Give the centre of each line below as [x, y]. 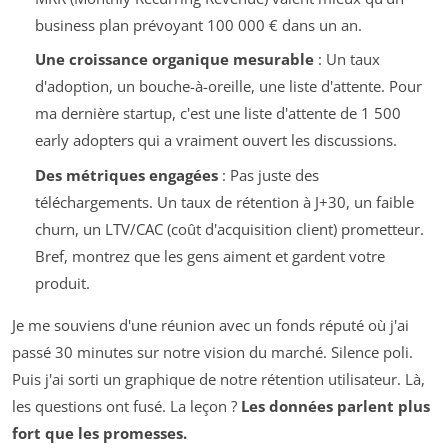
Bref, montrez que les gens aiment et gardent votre [209, 255]
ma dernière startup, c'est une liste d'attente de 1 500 [217, 113]
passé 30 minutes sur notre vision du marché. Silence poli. [212, 351]
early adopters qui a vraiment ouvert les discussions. [215, 140]
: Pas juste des [268, 174]
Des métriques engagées [126, 174]
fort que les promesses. [99, 432]
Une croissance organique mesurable [174, 59]
